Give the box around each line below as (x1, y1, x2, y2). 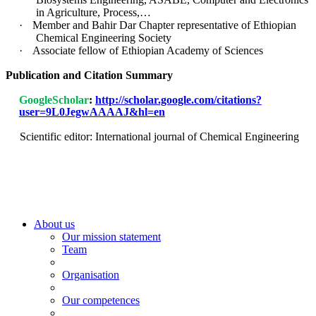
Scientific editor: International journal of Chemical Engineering (19, 130, 299, 142)
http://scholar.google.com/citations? (95, 93, 262, 106)
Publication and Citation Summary (5, 68, 173, 81)
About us (34, 217, 75, 230)
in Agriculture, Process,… (35, 6, 151, 18)
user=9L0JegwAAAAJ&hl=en (18, 105, 165, 118)
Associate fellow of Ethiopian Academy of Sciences (32, 44, 263, 56)
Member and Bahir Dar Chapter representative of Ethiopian (32, 18, 296, 31)
